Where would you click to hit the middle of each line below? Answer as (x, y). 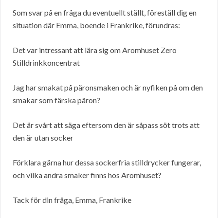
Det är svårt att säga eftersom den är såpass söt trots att (106, 125)
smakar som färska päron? (56, 100)
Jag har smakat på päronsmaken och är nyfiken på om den (108, 88)
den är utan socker (43, 138)
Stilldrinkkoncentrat (46, 63)
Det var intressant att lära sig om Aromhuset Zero (95, 50)
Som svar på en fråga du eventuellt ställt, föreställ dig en (105, 13)
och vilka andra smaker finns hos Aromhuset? (87, 175)
